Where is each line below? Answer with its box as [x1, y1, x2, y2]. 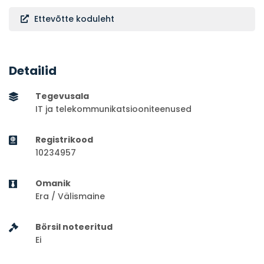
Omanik [35, 177, 71, 190]
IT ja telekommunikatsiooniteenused [35, 103, 192, 115]
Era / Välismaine [35, 190, 105, 203]
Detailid [9, 62, 57, 80]
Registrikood [35, 134, 93, 146]
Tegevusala [35, 90, 89, 103]
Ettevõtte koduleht [32, 13, 114, 25]
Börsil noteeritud [35, 221, 113, 233]
